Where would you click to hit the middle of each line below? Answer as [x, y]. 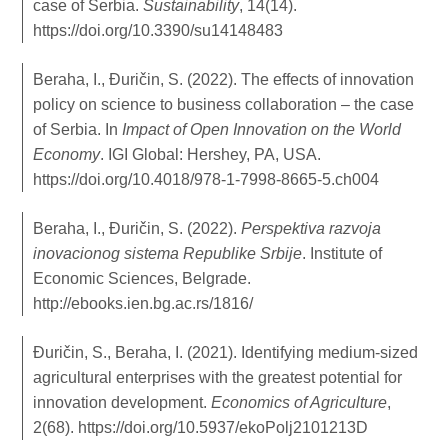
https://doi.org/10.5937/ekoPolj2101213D [223, 427]
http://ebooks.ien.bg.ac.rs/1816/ [143, 303]
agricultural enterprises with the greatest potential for [218, 377]
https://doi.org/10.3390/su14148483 [158, 30]
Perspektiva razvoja [311, 228]
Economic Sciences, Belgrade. [142, 278]
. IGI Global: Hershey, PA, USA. [211, 154]
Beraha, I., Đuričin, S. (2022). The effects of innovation [224, 79]
